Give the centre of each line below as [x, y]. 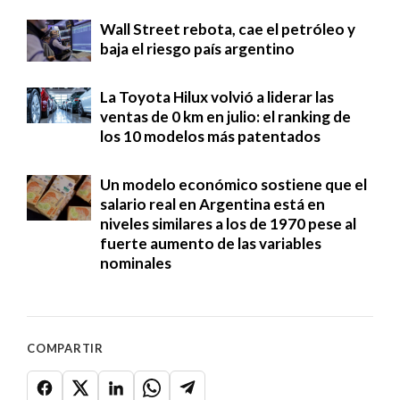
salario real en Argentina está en [212, 204]
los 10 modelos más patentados [210, 136]
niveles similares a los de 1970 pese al [228, 223]
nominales [136, 262]
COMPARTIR [66, 348]
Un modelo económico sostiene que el [233, 184]
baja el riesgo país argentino [197, 48]
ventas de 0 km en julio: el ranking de [225, 116]
